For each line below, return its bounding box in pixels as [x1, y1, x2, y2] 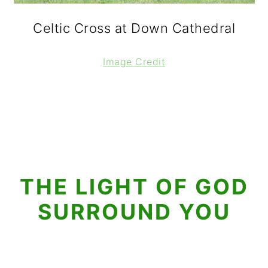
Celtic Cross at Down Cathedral [33, 20, 235, 36]
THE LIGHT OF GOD [19, 173, 249, 200]
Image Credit [103, 56, 165, 68]
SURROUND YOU [37, 199, 231, 225]
